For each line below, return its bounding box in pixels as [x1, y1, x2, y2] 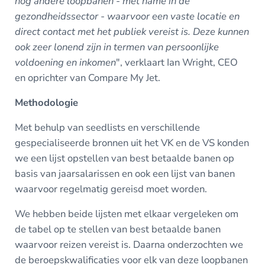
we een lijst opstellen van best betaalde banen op [14, 151, 234, 166]
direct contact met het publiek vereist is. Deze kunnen [14, 25, 249, 39]
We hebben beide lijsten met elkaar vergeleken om [14, 207, 238, 221]
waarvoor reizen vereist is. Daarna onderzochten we [14, 238, 243, 252]
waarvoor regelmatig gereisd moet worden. [14, 182, 209, 196]
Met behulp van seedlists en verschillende [14, 121, 200, 135]
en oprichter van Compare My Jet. [14, 71, 160, 85]
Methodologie [14, 96, 81, 110]
